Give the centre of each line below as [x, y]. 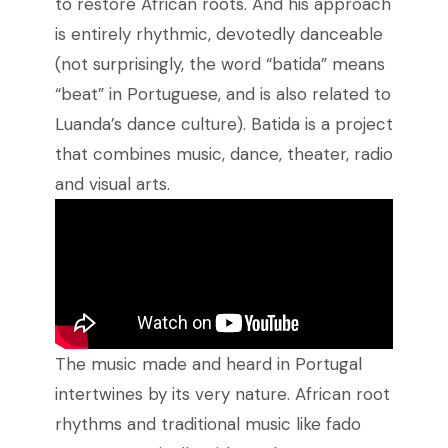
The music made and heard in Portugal [208, 364]
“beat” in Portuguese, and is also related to [222, 94]
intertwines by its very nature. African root [222, 394]
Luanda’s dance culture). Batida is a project [223, 124]
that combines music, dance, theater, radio [223, 154]
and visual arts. [112, 184]
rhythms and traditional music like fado [207, 424]
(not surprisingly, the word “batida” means [219, 64]
